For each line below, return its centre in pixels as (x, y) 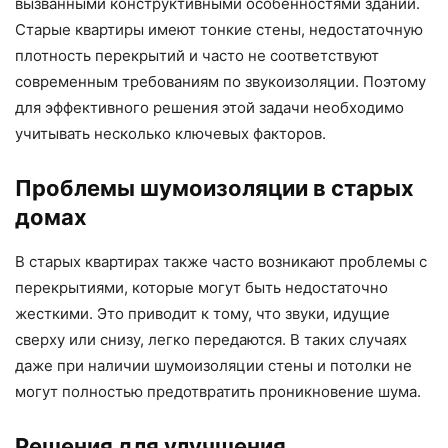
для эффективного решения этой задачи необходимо (209, 108)
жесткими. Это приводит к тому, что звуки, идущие (202, 314)
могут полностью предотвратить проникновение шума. (218, 392)
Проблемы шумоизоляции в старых (214, 188)
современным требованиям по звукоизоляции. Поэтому (220, 82)
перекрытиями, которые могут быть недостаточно (201, 288)
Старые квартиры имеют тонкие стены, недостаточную (219, 30)
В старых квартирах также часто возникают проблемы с (221, 262)
